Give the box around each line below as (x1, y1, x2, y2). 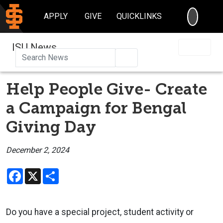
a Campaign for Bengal (6, 98, 187, 117)
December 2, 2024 (6, 145, 69, 155)
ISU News (12, 41, 57, 53)
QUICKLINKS (116, 11, 162, 21)
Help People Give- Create (6, 79, 207, 99)
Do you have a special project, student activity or (6, 207, 194, 217)
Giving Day (6, 117, 96, 136)
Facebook (23, 167, 57, 177)
